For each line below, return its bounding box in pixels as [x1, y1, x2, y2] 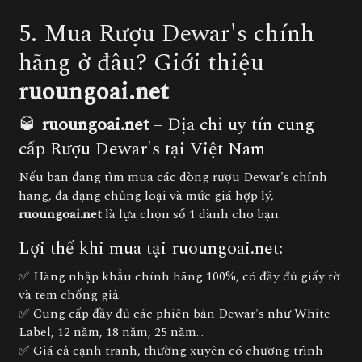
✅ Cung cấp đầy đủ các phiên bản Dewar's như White [19, 304, 330, 323]
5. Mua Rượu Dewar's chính [19, 15, 314, 53]
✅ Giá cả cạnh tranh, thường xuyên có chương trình [19, 341, 323, 360]
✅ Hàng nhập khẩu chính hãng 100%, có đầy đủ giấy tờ [19, 267, 340, 286]
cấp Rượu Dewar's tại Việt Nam [19, 136, 265, 162]
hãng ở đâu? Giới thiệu [19, 44, 264, 82]
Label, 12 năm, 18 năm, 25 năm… [19, 322, 204, 342]
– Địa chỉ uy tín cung [149, 112, 314, 138]
